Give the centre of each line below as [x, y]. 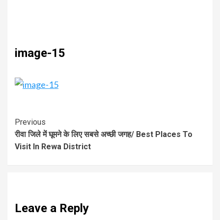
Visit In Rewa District [53, 147]
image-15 [40, 53]
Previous [30, 122]
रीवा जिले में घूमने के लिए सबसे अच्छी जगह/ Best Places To [104, 135]
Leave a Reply [52, 208]
